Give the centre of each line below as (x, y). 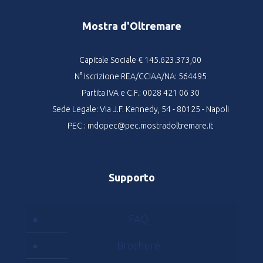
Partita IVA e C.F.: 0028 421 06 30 (140, 92)
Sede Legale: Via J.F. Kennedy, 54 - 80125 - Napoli (140, 109)
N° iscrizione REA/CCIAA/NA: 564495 (140, 76)
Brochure (138, 245)
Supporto (131, 177)
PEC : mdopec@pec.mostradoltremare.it (140, 125)
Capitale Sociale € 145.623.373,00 (140, 60)
